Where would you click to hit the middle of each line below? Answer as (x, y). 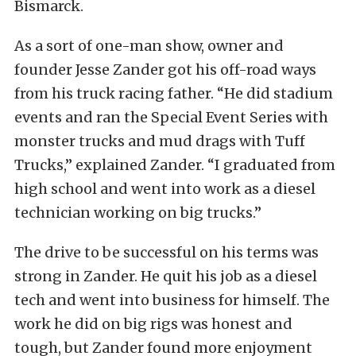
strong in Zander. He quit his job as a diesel (166, 276)
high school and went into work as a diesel (165, 189)
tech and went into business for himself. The (172, 300)
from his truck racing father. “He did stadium (174, 93)
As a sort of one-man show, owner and (149, 46)
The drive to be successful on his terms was (166, 252)
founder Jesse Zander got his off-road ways (165, 70)
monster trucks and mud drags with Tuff (160, 141)
